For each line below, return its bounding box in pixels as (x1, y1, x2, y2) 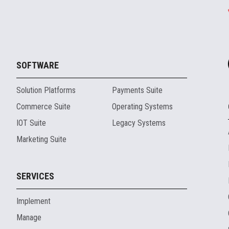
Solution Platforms (16, 85, 76, 96)
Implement (16, 196, 51, 207)
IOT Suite (16, 118, 46, 128)
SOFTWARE (16, 60, 59, 71)
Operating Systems (111, 102, 173, 112)
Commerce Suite (16, 102, 71, 112)
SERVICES (16, 171, 54, 182)
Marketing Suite (16, 134, 66, 145)
